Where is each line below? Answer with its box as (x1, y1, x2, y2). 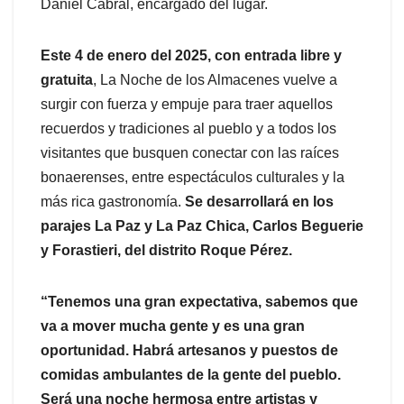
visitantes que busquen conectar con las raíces (41, 144, 339, 161)
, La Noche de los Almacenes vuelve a (93, 71, 337, 87)
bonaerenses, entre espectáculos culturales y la (41, 169, 344, 185)
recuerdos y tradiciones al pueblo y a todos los (41, 120, 336, 136)
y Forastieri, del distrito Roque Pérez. (41, 242, 292, 258)
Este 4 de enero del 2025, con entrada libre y (41, 47, 342, 63)
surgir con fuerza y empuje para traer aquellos (41, 96, 333, 112)
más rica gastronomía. (41, 193, 185, 209)
